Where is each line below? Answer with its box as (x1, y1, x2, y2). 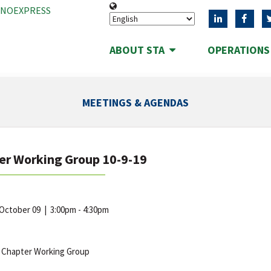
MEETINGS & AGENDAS (82, 96, 189, 109)
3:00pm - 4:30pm (47, 204, 109, 215)
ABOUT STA (109, 43, 169, 57)
